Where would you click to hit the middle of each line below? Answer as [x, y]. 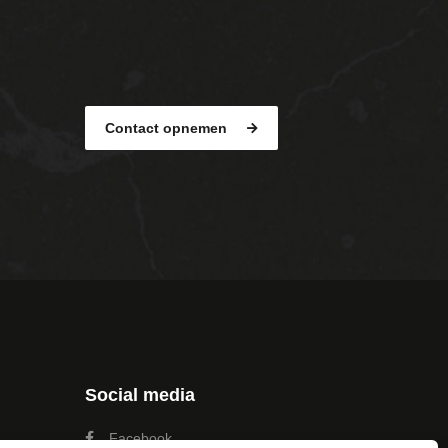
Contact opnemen [167, 127]
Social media [139, 394]
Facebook [140, 437]
